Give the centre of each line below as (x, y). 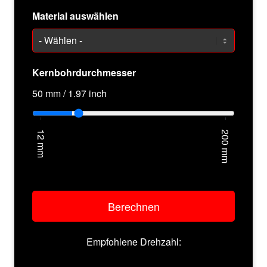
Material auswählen (75, 16)
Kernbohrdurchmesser (84, 73)
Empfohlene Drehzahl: (133, 242)
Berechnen (133, 207)
